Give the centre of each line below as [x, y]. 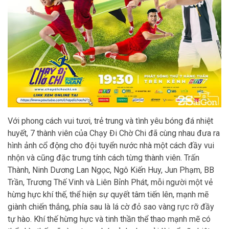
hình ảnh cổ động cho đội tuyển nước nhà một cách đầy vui [111, 146]
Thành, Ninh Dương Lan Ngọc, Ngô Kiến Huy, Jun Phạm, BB [111, 170]
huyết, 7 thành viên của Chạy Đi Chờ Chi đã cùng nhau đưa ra [114, 133]
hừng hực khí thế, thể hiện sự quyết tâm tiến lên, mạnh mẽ [108, 195]
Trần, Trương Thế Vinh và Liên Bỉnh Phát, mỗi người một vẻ [110, 182]
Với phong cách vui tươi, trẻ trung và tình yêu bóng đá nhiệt [110, 121]
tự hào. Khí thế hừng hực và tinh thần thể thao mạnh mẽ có [109, 219]
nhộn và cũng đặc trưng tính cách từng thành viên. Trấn [104, 158]
